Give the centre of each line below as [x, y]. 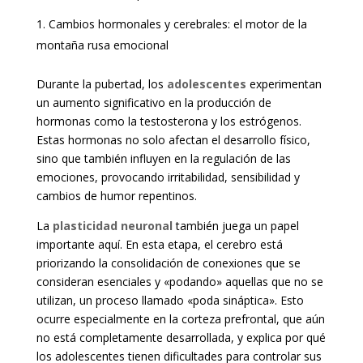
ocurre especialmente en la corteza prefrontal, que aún [180, 319]
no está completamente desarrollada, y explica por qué [181, 338]
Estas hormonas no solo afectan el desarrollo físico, [173, 140]
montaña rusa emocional [102, 45]
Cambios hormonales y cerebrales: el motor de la [177, 24]
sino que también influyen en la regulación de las [163, 159]
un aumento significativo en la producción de [154, 103]
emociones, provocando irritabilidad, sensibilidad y [168, 177]
